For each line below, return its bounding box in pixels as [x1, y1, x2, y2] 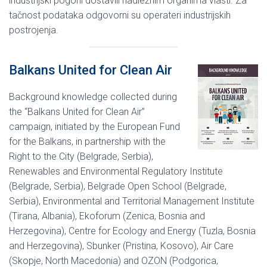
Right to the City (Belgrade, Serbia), [9, 150, 153, 162]
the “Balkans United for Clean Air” [9, 105, 145, 117]
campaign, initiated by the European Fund [9, 120, 180, 132]
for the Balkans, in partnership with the [9, 135, 166, 147]
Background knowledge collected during [9, 91, 177, 103]
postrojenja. [9, 24, 58, 36]
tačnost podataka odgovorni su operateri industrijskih [9, 9, 231, 21]
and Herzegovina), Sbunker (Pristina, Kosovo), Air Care [9, 240, 234, 252]
